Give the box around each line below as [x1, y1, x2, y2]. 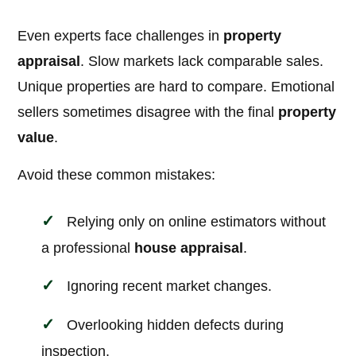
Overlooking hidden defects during [67, 317, 284, 334]
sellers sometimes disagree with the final [17, 104, 279, 121]
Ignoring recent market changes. [67, 278, 273, 295]
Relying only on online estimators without [67, 214, 327, 230]
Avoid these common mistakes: [17, 167, 216, 184]
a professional [41, 240, 135, 257]
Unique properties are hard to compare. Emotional [17, 79, 335, 95]
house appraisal [134, 240, 244, 257]
